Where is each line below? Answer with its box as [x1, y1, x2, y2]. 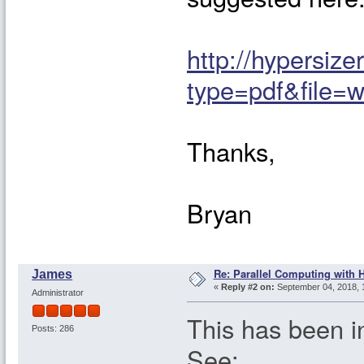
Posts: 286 [31, 323, 74, 334]
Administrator [31, 287, 84, 297]
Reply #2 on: [220, 282, 275, 292]
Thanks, [187, 132, 275, 169]
